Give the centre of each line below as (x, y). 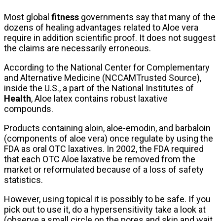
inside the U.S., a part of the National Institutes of (99, 88)
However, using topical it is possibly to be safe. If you (107, 199)
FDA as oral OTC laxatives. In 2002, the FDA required (104, 148)
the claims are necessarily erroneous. (77, 48)
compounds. (29, 109)
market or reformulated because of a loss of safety (104, 169)
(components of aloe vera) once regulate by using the (109, 138)
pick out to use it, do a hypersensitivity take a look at (105, 209)
